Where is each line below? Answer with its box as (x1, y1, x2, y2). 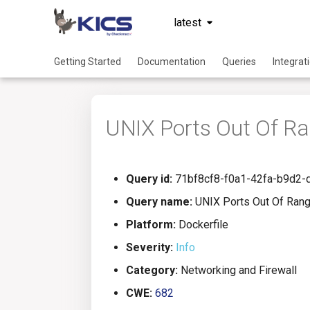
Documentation (138, 56, 206, 67)
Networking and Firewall (178, 264, 297, 277)
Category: (126, 264, 178, 277)
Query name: (126, 195, 192, 208)
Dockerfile (176, 218, 228, 231)
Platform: (126, 218, 176, 231)
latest (174, 16, 202, 29)
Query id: (126, 172, 172, 185)
